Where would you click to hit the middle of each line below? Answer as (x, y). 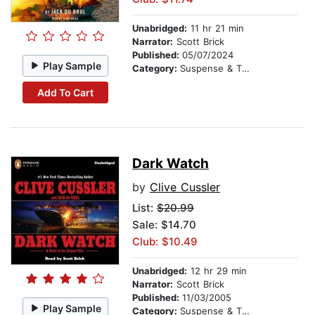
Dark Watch (171, 164)
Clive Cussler (185, 187)
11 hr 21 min (216, 28)
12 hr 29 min (217, 271)
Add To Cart (65, 92)
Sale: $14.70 (164, 225)
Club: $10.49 (165, 242)
